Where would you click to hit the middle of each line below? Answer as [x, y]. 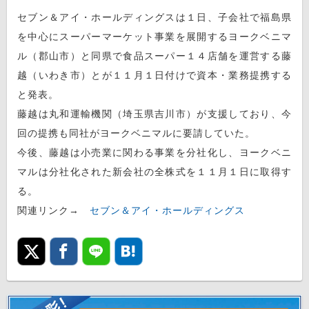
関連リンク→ [53, 211]
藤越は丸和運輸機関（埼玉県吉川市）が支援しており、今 [154, 114]
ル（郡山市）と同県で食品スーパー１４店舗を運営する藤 [154, 56]
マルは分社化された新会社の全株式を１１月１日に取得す [154, 172]
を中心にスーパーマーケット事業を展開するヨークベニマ [154, 37]
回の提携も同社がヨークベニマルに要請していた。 [136, 133]
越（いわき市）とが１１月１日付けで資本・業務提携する [154, 76]
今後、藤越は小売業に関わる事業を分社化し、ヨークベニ [154, 153]
